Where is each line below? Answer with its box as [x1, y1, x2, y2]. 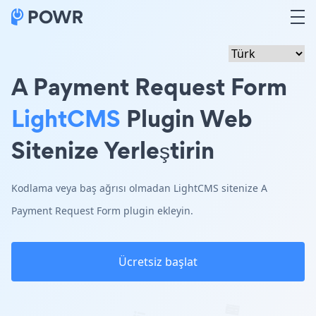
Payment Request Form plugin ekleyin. [11, 204, 193, 217]
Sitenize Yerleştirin [11, 133, 214, 166]
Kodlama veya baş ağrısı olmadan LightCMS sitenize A [11, 181, 267, 195]
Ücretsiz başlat [119, 254, 197, 269]
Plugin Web [121, 102, 253, 135]
